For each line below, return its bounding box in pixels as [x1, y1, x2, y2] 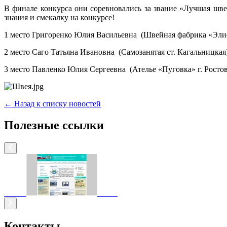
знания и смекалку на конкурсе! [4, 13, 119, 22]
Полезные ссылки [4, 119, 104, 132]
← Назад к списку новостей [4, 99, 101, 108]
